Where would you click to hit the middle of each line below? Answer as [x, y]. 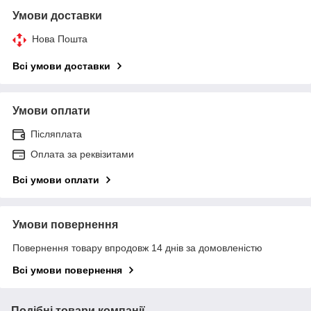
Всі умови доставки [61, 66]
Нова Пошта [60, 39]
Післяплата [56, 134]
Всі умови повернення [67, 270]
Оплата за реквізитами [82, 154]
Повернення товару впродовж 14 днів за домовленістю [137, 248]
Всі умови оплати [56, 180]
